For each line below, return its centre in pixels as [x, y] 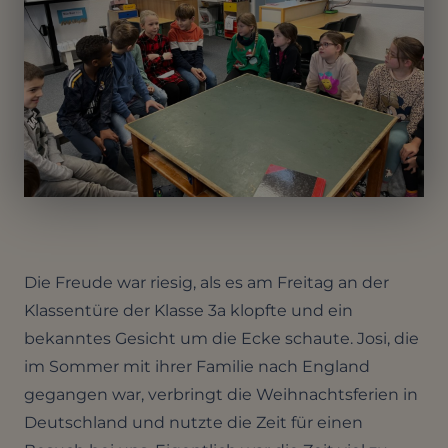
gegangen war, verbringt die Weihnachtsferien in [221, 394]
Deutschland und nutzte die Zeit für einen [193, 422]
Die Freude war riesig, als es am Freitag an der [206, 282]
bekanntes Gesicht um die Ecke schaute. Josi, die [221, 338]
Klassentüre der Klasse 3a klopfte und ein [188, 310]
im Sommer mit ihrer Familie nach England [197, 366]
